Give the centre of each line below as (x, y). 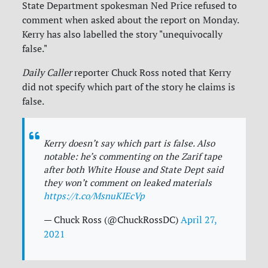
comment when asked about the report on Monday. (131, 20)
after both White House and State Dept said (134, 170)
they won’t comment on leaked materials (128, 183)
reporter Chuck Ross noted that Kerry (152, 73)
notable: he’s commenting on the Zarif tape (133, 157)
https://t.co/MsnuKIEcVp (95, 196)
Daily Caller (47, 73)
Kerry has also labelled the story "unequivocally (123, 34)
